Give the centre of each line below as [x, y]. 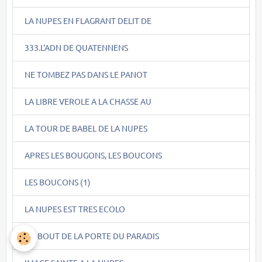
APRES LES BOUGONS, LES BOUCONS [93, 155]
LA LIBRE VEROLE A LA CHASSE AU [88, 101]
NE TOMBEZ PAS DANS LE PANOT [86, 75]
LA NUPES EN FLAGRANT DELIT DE [88, 21]
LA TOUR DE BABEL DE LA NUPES [86, 128]
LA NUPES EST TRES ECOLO [75, 209]
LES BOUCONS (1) [58, 182]
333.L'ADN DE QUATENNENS [76, 48]
